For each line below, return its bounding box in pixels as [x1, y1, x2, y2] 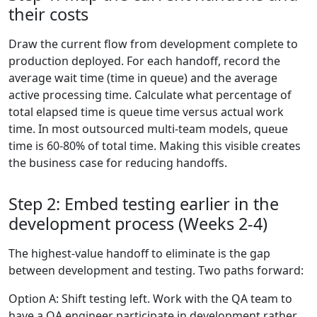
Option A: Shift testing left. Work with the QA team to [8, 291, 292, 307]
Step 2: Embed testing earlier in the [8, 192, 279, 216]
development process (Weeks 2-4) [8, 212, 267, 236]
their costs [8, 3, 88, 26]
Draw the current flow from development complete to [8, 36, 298, 52]
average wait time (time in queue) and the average [8, 70, 277, 86]
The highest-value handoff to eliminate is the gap [8, 246, 270, 262]
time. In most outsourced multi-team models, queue [8, 121, 288, 137]
